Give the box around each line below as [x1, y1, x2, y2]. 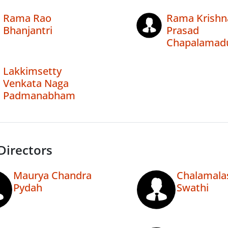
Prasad [166, 23, 199, 38]
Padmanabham [3, 89, 75, 103]
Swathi [176, 181, 209, 195]
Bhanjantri [3, 23, 52, 38]
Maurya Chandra [13, 168, 92, 183]
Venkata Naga [3, 76, 69, 91]
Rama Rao [3, 11, 51, 25]
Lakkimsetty [3, 64, 62, 78]
